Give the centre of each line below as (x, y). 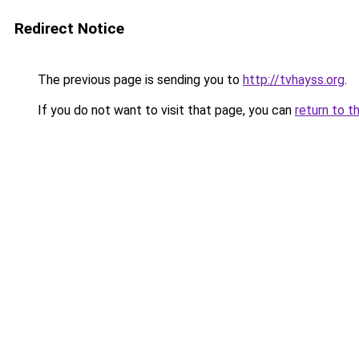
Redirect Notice (69, 28)
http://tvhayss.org (294, 80)
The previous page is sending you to (139, 80)
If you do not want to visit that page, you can (165, 110)
